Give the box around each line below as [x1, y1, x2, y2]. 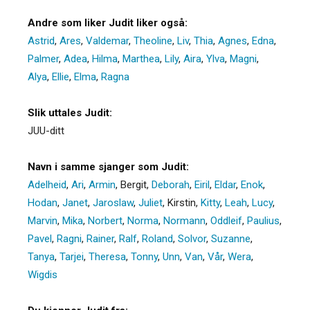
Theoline [134, 34, 172, 47]
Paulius [247, 214, 280, 227]
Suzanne [211, 232, 250, 245]
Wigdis [28, 268, 57, 281]
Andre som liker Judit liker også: [28, 16, 188, 29]
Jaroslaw [93, 196, 134, 209]
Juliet [138, 196, 163, 209]
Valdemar [86, 34, 129, 47]
